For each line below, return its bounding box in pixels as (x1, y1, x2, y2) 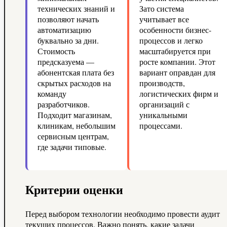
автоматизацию (37, 24, 91, 35)
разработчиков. (37, 99, 90, 110)
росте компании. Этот (139, 56, 215, 67)
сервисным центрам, (37, 131, 109, 142)
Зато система (139, 3, 184, 14)
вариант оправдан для (139, 67, 215, 78)
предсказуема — (37, 56, 94, 67)
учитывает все (139, 14, 189, 25)
